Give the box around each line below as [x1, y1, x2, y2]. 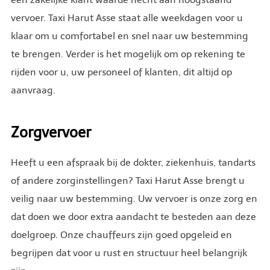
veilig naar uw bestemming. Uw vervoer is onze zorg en [10, 192, 257, 204]
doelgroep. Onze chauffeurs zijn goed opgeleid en [10, 228, 232, 240]
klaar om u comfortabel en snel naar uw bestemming [10, 30, 248, 42]
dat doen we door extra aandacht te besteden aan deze [10, 210, 256, 222]
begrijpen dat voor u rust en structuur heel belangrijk [10, 246, 247, 259]
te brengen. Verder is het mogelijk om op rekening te [10, 48, 245, 60]
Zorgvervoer [10, 123, 91, 141]
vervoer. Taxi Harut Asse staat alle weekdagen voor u [10, 11, 243, 24]
